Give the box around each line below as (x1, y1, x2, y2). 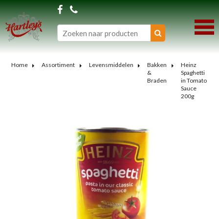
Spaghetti (180, 69, 205, 76)
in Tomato (180, 77, 207, 84)
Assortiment (42, 61, 75, 68)
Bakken (147, 61, 167, 68)
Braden (147, 77, 167, 84)
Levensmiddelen (88, 61, 133, 68)
